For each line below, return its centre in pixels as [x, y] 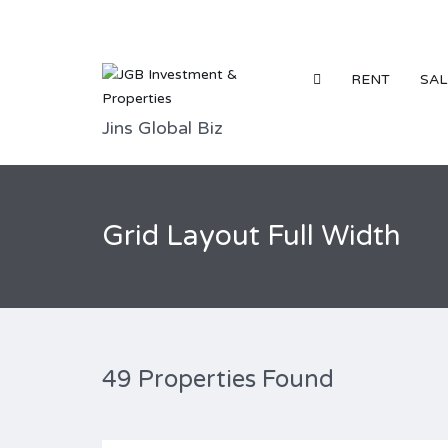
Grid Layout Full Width [251, 236]
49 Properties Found [218, 379]
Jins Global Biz [162, 128]
